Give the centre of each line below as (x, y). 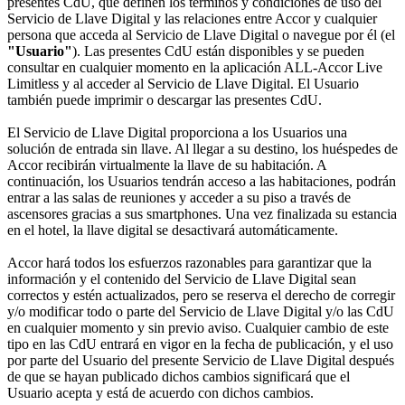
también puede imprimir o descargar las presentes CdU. (165, 99)
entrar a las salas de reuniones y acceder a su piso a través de (179, 197)
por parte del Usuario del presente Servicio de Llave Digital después (201, 360)
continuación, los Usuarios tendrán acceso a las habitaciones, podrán (202, 181)
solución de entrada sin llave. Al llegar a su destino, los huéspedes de (202, 148)
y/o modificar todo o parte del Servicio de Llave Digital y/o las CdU (201, 311)
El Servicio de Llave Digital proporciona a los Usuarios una (177, 132)
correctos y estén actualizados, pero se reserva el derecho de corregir (201, 295)
